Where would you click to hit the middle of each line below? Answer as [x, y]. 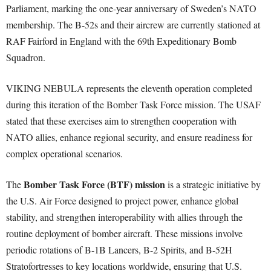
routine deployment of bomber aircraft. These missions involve [124, 233]
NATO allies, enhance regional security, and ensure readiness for [129, 137]
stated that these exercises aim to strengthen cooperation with [121, 121]
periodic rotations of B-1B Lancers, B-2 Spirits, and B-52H [119, 250]
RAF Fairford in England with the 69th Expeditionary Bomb [121, 41]
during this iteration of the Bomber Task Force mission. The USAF [133, 105]
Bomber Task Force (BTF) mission [94, 184]
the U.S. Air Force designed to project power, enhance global [122, 201]
